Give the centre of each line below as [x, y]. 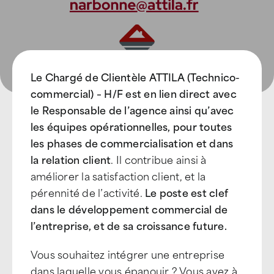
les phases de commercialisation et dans [132, 143]
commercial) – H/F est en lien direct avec [134, 93]
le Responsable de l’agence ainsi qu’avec [132, 109]
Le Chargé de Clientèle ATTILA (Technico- [135, 76]
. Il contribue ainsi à [159, 159]
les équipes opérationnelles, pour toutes [131, 126]
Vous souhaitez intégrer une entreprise [128, 254]
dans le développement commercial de [129, 209]
